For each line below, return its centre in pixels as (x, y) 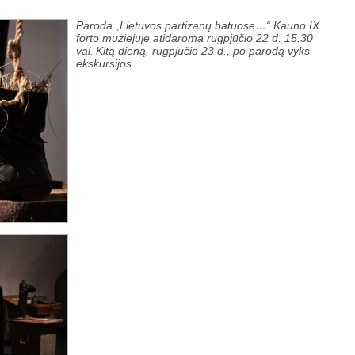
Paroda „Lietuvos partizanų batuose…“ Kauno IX (198, 25)
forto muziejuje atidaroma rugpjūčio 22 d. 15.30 (195, 38)
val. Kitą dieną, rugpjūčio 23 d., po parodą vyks (193, 51)
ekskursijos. (107, 63)
